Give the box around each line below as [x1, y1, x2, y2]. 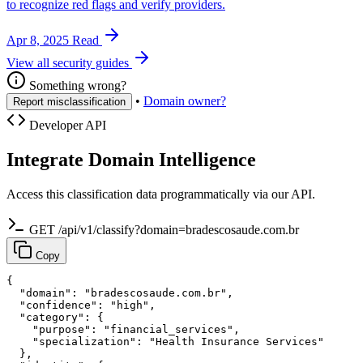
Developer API [26, 117, 106, 132]
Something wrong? [26, 78, 126, 92]
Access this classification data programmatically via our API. [6, 186, 315, 201]
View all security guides [6, 55, 132, 70]
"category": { [6, 310, 104, 323]
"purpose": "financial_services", [6, 322, 240, 335]
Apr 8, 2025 [6, 32, 69, 47]
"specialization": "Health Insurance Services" [6, 335, 324, 348]
